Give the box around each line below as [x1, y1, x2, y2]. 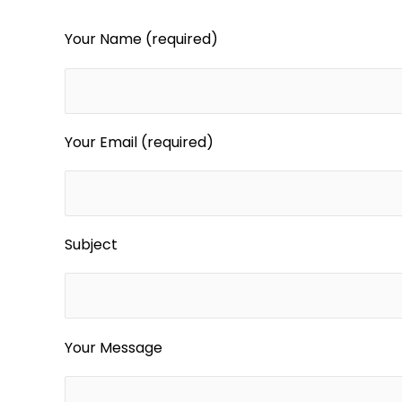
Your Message [65, 336, 162, 358]
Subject [65, 234, 118, 256]
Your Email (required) [65, 131, 214, 153]
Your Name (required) [65, 29, 218, 50]
